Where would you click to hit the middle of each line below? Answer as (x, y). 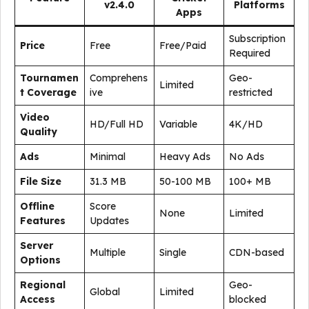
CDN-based (257, 252)
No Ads (247, 157)
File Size (41, 181)
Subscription (257, 39)
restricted (251, 92)
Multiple (108, 252)
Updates (109, 221)
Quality (39, 132)
